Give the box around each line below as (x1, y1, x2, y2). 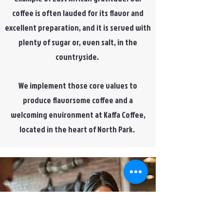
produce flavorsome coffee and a (23, 94, 133, 106)
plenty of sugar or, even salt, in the (18, 36, 137, 48)
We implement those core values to (18, 80, 137, 91)
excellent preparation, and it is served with (5, 22, 151, 33)
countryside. (55, 51, 100, 62)
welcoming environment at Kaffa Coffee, (10, 109, 145, 120)
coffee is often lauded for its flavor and (12, 7, 144, 18)
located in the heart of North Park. (19, 124, 136, 135)
